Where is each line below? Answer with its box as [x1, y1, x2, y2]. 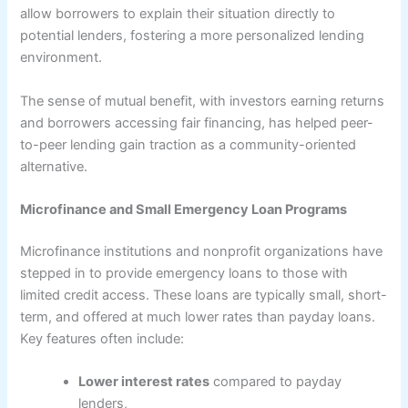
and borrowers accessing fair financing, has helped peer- [20, 114, 374, 131]
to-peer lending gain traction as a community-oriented [20, 136, 357, 153]
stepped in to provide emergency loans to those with [20, 264, 349, 281]
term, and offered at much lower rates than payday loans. [20, 308, 376, 325]
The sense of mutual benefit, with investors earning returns [20, 92, 385, 109]
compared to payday [209, 373, 342, 391]
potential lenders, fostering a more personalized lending [20, 27, 365, 45]
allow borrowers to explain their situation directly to [20, 5, 336, 23]
